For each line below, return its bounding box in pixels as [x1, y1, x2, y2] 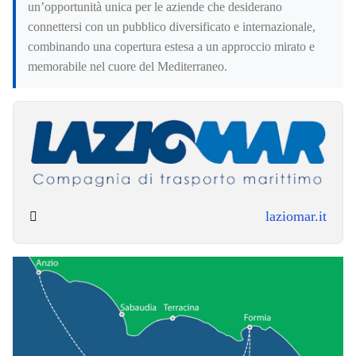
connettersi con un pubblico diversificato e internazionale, [28, 20, 315, 34]
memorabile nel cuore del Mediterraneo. [28, 60, 227, 74]
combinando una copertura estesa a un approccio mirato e [28, 40, 315, 54]
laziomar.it [265, 208, 327, 225]
